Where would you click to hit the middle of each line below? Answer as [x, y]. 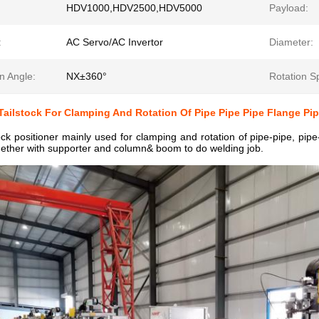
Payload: [289, 8]
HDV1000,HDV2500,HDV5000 [134, 8]
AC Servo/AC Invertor [115, 42]
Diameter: [291, 42]
